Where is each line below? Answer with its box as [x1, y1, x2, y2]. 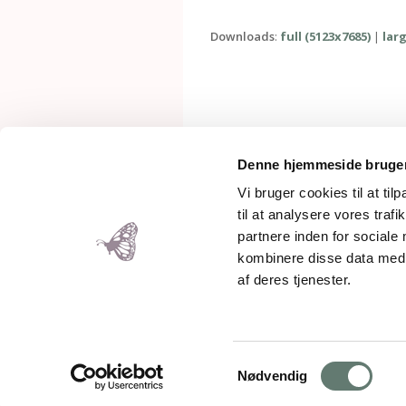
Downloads [210, 28, 275, 44]
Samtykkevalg [237, 356, 324, 372]
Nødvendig [237, 368, 308, 383]
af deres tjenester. [237, 272, 352, 288]
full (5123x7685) [280, 28, 371, 44]
